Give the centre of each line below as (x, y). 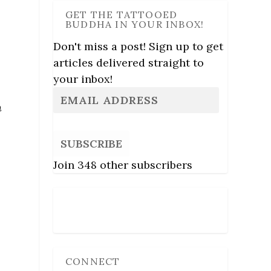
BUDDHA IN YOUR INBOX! (135, 24)
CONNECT (93, 261)
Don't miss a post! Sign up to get (138, 46)
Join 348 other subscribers (123, 165)
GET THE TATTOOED (122, 14)
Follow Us (89, 202)
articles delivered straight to (129, 62)
